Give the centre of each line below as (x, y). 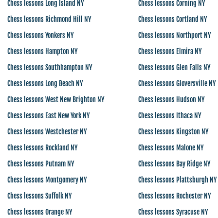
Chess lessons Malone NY (171, 148)
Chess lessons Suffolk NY (39, 196)
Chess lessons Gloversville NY (177, 83)
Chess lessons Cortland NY (172, 19)
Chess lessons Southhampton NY (50, 67)
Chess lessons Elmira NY (170, 51)
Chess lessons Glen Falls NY (174, 67)
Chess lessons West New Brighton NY (56, 100)
